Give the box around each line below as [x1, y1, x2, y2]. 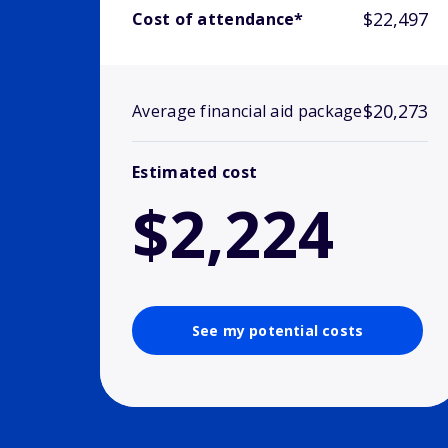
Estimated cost [132, 161, 258, 184]
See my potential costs [191, 321, 364, 341]
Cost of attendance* [132, 8, 304, 31]
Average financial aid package [132, 100, 363, 123]
